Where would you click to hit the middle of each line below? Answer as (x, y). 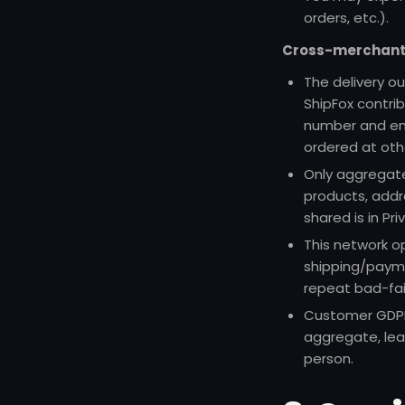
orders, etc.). (346, 18)
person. (329, 358)
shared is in (343, 217)
